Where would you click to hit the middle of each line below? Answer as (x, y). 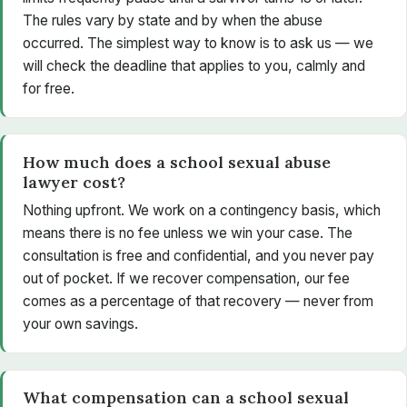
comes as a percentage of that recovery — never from (198, 301)
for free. (48, 88)
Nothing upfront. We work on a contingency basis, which (201, 210)
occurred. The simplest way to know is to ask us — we (198, 43)
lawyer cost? (74, 182)
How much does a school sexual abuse (176, 162)
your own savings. (80, 323)
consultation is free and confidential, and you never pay (198, 255)
